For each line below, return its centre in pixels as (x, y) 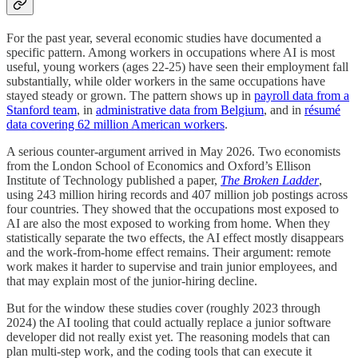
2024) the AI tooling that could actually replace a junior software (169, 323)
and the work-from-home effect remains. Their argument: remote (169, 253)
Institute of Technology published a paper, (113, 181)
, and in (284, 110)
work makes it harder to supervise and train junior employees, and (172, 267)
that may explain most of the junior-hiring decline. (132, 281)
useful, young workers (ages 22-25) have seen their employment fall (177, 67)
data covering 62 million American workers (115, 125)
